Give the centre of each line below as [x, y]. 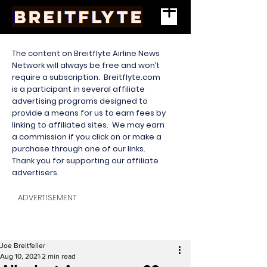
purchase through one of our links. [80, 149]
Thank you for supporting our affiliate [85, 161]
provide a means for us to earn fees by [89, 113]
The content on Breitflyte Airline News [86, 53]
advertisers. [36, 173]
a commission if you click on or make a [87, 137]
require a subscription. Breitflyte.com [86, 77]
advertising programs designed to [80, 101]
